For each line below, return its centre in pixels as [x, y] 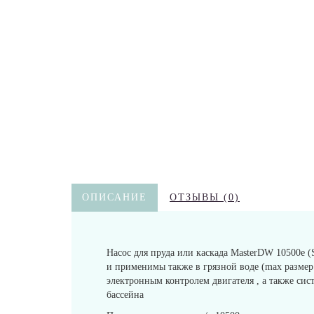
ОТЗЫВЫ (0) [205, 197]
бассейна [125, 295]
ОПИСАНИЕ [115, 197]
